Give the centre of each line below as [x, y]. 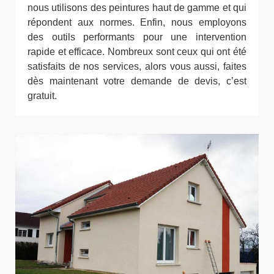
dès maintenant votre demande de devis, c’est [137, 81]
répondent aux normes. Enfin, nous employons [137, 22]
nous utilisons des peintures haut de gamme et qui [137, 7]
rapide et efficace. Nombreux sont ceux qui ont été [137, 51]
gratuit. [42, 95]
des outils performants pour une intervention [137, 37]
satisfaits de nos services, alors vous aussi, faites [137, 66]
